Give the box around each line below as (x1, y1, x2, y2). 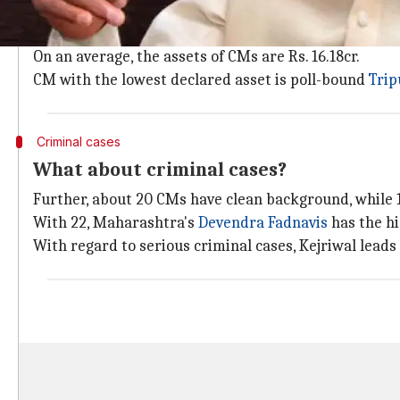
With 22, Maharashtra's (33, 213, 198, 232)
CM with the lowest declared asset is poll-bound (33, 71, 369, 89)
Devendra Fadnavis (198, 213, 328, 232)
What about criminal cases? (33, 158, 287, 181)
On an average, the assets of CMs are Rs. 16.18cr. (33, 47, 360, 66)
